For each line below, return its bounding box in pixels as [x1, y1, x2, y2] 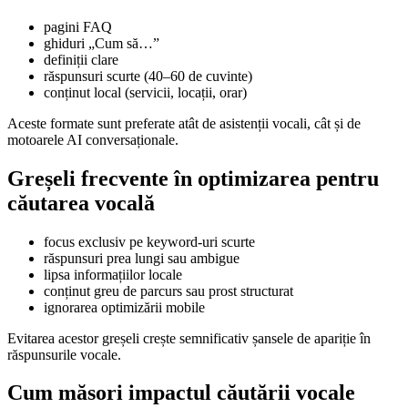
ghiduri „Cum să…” [44, 35, 159, 51]
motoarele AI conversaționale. [7, 131, 178, 148]
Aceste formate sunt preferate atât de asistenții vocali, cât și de [7, 115, 361, 131]
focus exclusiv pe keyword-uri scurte [44, 233, 255, 250]
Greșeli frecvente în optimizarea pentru [7, 166, 379, 190]
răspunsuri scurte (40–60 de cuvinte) [44, 67, 252, 84]
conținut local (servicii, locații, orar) [44, 84, 247, 100]
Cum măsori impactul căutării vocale [7, 381, 355, 405]
